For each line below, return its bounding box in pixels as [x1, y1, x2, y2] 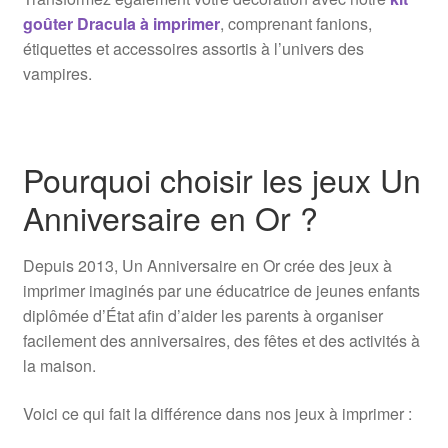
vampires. [22, 62, 92, 86]
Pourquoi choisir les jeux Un [22, 155, 421, 202]
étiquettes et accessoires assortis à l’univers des [22, 37, 364, 61]
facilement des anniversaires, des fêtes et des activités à [22, 329, 420, 353]
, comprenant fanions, [219, 12, 372, 36]
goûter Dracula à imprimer [22, 12, 220, 36]
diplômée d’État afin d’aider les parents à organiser [22, 304, 383, 328]
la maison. [22, 354, 96, 378]
